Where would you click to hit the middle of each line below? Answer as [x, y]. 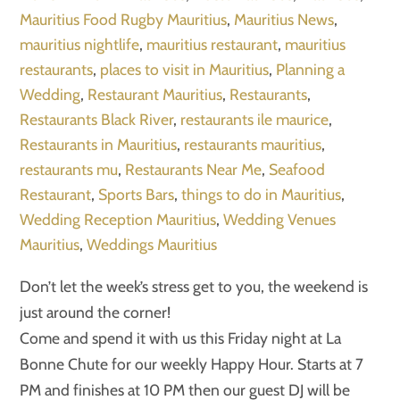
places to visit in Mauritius [185, 70]
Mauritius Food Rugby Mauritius [124, 20]
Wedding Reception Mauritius [118, 220]
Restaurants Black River [97, 120]
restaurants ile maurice [255, 120]
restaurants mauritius [253, 145]
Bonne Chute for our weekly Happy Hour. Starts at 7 [192, 363]
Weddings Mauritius [152, 245]
